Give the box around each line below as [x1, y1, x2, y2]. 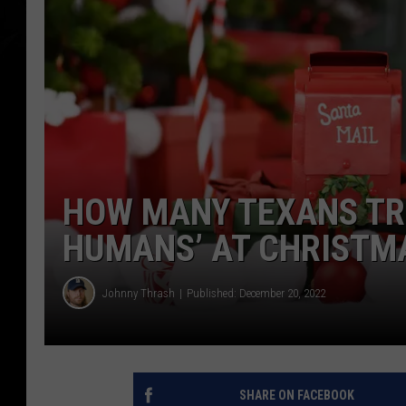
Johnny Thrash [102, 285, 175, 300]
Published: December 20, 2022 [187, 285, 325, 300]
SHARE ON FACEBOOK [238, 388, 354, 403]
